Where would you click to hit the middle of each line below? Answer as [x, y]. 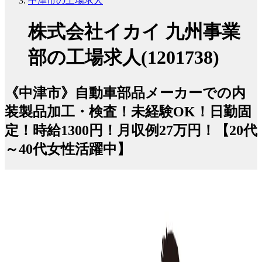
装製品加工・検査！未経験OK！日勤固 [128, 111]
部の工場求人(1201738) [124, 58]
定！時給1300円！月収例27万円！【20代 [131, 130]
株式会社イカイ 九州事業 [134, 32]
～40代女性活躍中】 [68, 149]
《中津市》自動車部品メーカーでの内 [125, 93]
